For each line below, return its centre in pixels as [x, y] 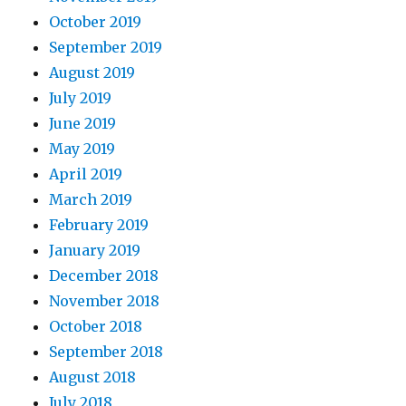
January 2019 [95, 250]
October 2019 [96, 21]
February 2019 [99, 224]
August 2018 [93, 377]
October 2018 [96, 326]
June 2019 [83, 123]
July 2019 [81, 97]
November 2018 [105, 300]
